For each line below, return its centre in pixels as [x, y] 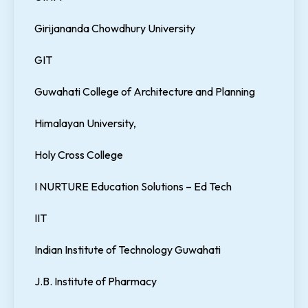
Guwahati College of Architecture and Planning [145, 92]
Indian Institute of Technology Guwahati [128, 250]
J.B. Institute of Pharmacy [96, 282]
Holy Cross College [79, 155]
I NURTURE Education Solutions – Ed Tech [133, 187]
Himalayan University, [85, 123]
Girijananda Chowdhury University [115, 29]
